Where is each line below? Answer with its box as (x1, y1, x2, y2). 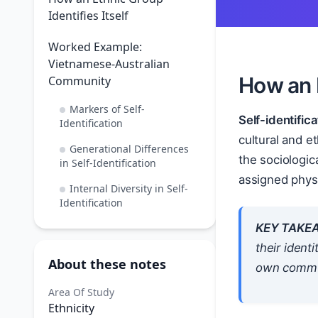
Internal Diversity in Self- (70, 182, 188, 195)
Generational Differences (70, 142, 189, 155)
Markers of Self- (70, 102, 145, 116)
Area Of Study (48, 285, 114, 299)
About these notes (48, 256, 166, 273)
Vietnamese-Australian (48, 56, 170, 72)
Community (48, 73, 111, 89)
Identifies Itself (48, 8, 128, 23)
